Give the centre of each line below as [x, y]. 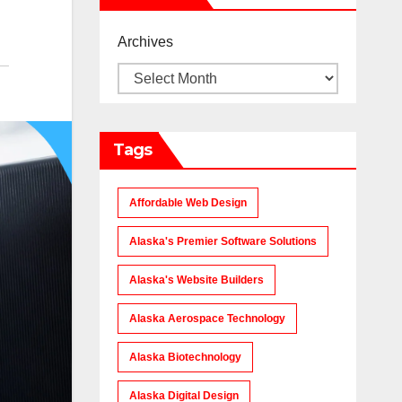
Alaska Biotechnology [185, 357]
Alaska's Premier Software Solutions [223, 241]
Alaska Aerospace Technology [207, 319]
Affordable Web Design [188, 203]
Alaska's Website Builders [196, 280]
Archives [145, 42]
